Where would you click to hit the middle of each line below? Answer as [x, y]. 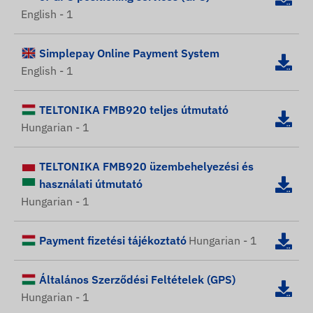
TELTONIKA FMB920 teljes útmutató [134, 110]
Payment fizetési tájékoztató [113, 241]
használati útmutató [91, 184]
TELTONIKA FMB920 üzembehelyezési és [146, 167]
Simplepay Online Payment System [129, 53]
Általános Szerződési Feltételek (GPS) [137, 280]
